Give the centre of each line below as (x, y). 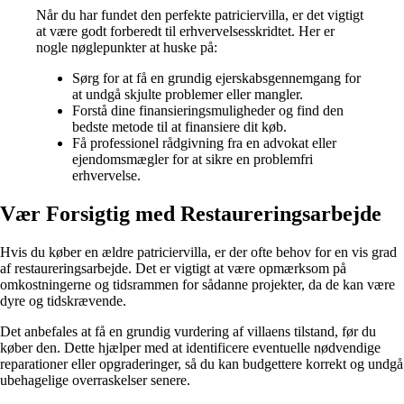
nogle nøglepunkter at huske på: (127, 48)
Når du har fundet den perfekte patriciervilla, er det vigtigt (200, 15)
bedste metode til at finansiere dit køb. (179, 127)
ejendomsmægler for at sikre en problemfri (193, 160)
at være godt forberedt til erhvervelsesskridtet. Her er (185, 32)
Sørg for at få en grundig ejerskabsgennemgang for (216, 78)
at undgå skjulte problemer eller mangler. (188, 95)
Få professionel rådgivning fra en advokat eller (204, 143)
